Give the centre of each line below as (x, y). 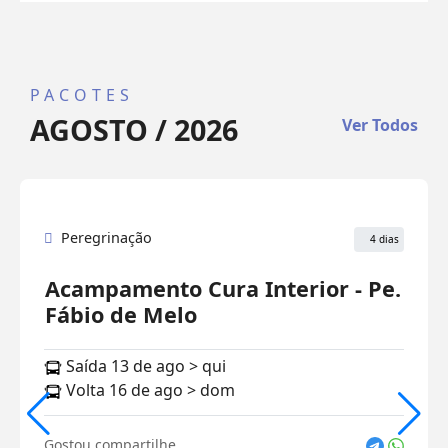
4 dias (383, 238)
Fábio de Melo (121, 314)
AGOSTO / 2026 (134, 129)
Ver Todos (380, 124)
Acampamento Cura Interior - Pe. (223, 288)
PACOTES (82, 94)
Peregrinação (106, 237)
